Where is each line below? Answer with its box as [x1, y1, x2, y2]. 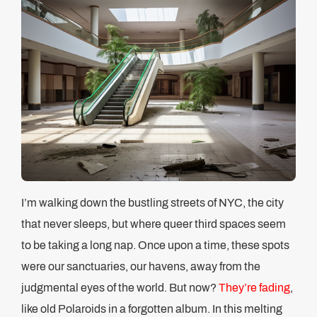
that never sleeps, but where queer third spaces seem [21, 218, 286, 230]
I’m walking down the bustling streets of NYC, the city [21, 197, 284, 209]
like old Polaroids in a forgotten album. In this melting [21, 303, 282, 315]
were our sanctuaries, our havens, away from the [21, 260, 260, 272]
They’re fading [219, 282, 290, 294]
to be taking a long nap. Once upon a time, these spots [21, 239, 289, 251]
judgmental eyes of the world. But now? [21, 282, 219, 294]
